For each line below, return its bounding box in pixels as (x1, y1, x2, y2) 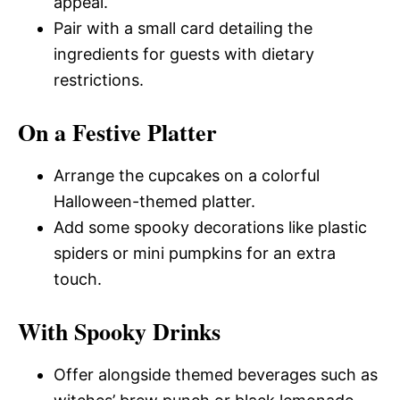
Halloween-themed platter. (54, 192, 255, 211)
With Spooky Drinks (18, 314, 221, 348)
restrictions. (54, 71, 144, 89)
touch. (54, 270, 102, 288)
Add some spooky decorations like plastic (54, 218, 367, 237)
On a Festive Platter (18, 115, 217, 149)
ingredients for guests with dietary (54, 45, 314, 63)
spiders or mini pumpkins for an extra (54, 244, 336, 262)
